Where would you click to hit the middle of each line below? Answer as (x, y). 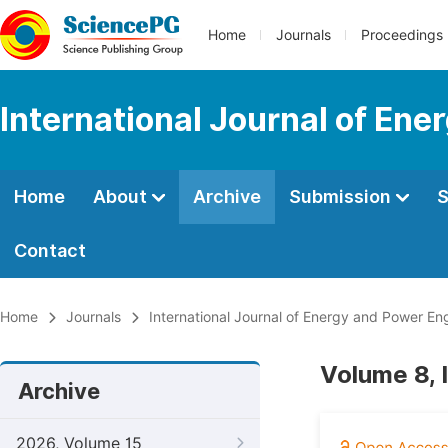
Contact (50, 250)
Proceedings (402, 35)
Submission (342, 196)
